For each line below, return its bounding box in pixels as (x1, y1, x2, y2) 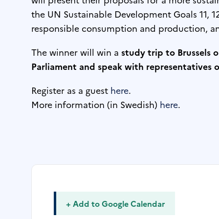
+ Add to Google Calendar (66, 197, 166, 209)
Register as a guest (31, 84, 111, 96)
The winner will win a (31, 45, 122, 58)
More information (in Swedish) (31, 98, 160, 110)
